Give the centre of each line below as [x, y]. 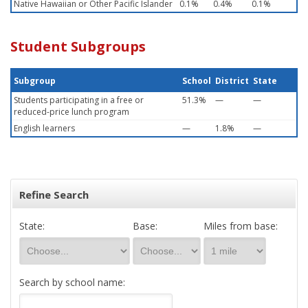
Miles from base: [241, 226]
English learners [44, 128]
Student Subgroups [78, 46]
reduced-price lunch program [71, 112]
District [232, 81]
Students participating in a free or [79, 100]
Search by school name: [72, 282]
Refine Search [54, 195]
